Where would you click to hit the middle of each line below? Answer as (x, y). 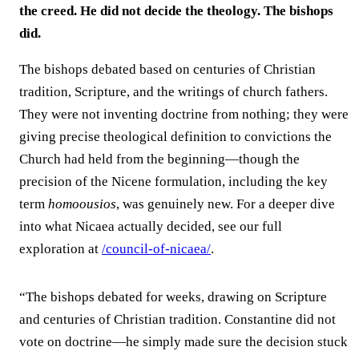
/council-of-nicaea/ (156, 248)
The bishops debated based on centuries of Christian (167, 69)
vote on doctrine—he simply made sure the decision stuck (184, 341)
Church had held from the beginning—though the (159, 159)
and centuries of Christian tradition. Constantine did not (177, 319)
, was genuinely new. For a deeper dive (226, 204)
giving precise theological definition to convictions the (175, 136)
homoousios (82, 204)
